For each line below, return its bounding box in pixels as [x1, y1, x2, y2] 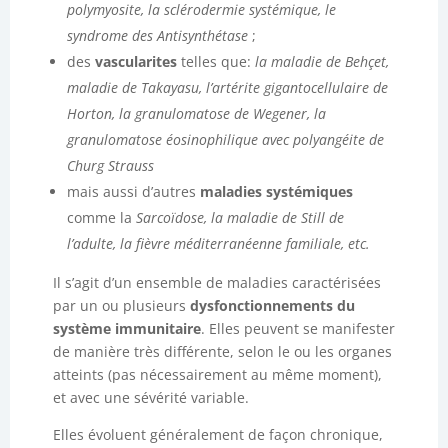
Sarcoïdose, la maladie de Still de [135, 208, 344, 227]
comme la [66, 208, 136, 227]
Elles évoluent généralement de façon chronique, [52, 425, 383, 444]
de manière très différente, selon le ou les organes [52, 342, 392, 361]
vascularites [94, 52, 177, 71]
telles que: [176, 52, 255, 71]
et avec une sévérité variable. [52, 388, 249, 407]
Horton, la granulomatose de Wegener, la [66, 104, 326, 123]
